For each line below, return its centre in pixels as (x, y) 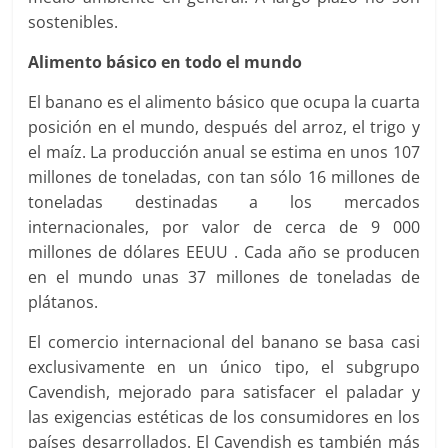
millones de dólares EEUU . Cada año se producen (224, 252)
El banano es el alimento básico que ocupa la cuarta (224, 102)
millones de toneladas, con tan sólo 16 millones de (224, 177)
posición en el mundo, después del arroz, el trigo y (224, 127)
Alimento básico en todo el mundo (165, 62)
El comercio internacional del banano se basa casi (224, 342)
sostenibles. (73, 22)
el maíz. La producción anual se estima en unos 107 (224, 152)
